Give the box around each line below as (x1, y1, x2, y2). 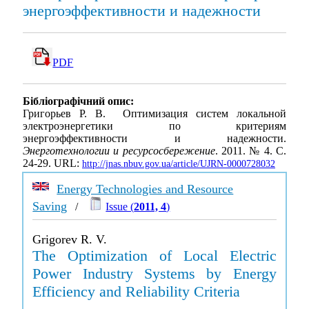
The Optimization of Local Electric (32, 247, 277, 264)
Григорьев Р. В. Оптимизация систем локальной (23, 108, 286, 120)
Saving (32, 199, 68, 213)
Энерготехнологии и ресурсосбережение (23, 145, 215, 157)
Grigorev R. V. (32, 232, 108, 246)
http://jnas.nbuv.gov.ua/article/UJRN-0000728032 (82, 159, 275, 170)
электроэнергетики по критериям (23, 120, 286, 132)
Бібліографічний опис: (23, 95, 134, 108)
